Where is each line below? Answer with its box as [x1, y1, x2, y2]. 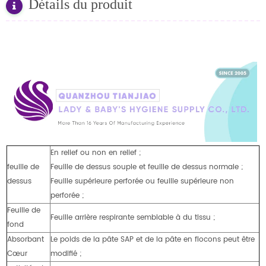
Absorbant [7, 233, 44, 245]
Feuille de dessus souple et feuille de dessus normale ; [50, 161, 243, 173]
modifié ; [50, 248, 81, 259]
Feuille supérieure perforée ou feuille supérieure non [50, 175, 234, 187]
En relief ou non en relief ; [50, 147, 141, 159]
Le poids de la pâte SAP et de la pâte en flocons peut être [50, 233, 255, 245]
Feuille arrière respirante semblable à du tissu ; [50, 211, 215, 223]
